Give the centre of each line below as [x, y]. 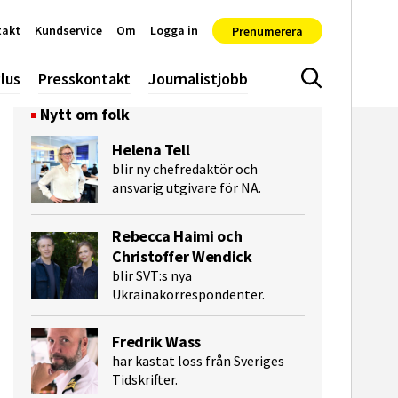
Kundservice [68, 30]
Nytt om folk [85, 115]
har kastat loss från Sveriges [199, 362]
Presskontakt [84, 78]
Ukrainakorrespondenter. [189, 295]
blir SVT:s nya [152, 276]
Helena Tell [151, 150]
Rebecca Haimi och [177, 236]
